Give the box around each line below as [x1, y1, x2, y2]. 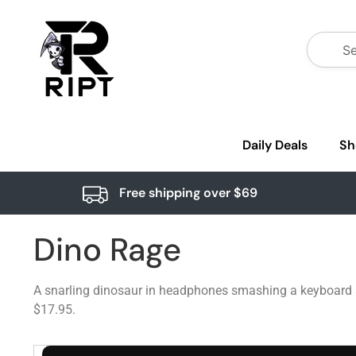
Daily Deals [242, 137, 308, 153]
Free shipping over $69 [118, 184, 257, 201]
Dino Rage [33, 229, 181, 270]
